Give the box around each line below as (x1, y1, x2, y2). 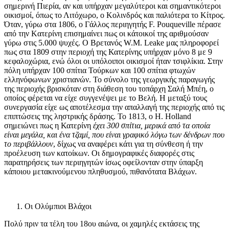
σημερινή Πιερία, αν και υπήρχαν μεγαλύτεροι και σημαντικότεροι (4, 2, 221, 11)
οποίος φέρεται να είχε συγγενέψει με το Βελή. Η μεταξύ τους (4, 94, 207, 103)
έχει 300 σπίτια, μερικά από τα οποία (93, 121, 210, 130)
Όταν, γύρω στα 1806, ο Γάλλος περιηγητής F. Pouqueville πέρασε (4, 20, 221, 29)
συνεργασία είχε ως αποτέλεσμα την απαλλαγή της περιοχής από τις (4, 103, 224, 112)
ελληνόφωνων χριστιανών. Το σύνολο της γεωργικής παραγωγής (4, 75, 215, 84)
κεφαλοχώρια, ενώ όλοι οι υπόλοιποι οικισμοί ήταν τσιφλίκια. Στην (4, 57, 223, 66)
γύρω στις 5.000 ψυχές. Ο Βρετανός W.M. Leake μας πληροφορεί (4, 38, 219, 48)
